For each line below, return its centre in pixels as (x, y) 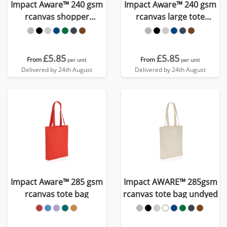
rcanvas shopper (57, 17)
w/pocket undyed (57, 29)
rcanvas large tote (170, 17)
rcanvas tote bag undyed (170, 194)
